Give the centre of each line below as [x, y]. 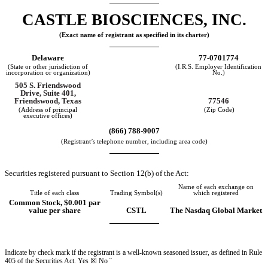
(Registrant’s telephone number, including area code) [134, 142]
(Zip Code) [219, 109]
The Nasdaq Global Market [216, 211]
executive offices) [48, 115]
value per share [54, 211]
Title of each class [54, 193]
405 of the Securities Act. [41, 261]
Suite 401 [58, 93]
